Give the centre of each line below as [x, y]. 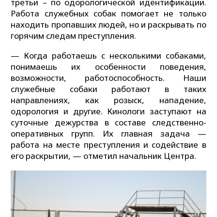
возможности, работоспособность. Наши [108, 78]
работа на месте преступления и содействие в [108, 145]
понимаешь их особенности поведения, [108, 67]
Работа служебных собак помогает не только [108, 13]
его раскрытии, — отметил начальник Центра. [104, 156]
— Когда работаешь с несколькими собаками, [108, 56]
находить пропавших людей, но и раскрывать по [108, 24]
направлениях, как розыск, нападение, [108, 100]
